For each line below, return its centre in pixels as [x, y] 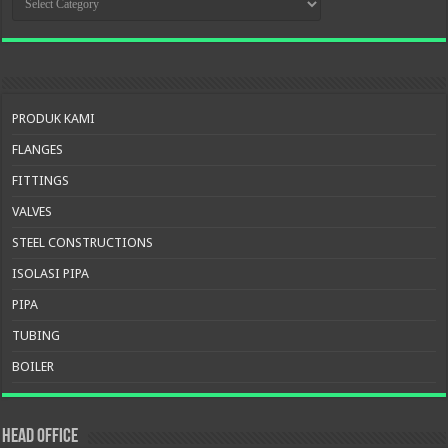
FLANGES [38, 150]
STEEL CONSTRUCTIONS [83, 243]
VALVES [32, 212]
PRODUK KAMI [54, 119]
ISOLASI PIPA [51, 274]
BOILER [33, 367]
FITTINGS [41, 181]
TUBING [36, 336]
